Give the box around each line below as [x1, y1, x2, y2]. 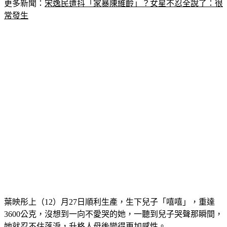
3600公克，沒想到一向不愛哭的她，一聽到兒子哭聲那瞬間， [4, 198, 223, 207]
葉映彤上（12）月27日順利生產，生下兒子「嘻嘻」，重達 [4, 185, 215, 195]
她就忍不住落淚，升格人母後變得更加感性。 [4, 210, 166, 219]
